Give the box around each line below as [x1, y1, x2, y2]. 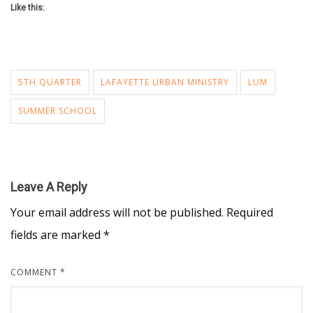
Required [226, 205, 273, 221]
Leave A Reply [10, 180, 87, 195]
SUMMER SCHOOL [18, 105, 97, 117]
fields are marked [10, 227, 103, 243]
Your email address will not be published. [10, 205, 224, 221]
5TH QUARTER [18, 76, 82, 89]
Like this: [10, 3, 45, 13]
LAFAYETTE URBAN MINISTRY [101, 76, 229, 89]
